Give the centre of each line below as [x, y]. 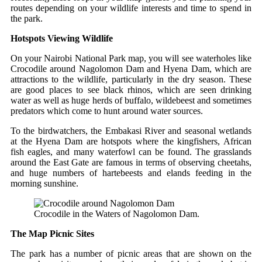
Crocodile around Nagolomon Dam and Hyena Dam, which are [131, 68]
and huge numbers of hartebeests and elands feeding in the [131, 173]
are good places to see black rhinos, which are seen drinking [131, 89]
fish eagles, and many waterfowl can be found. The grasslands [131, 151]
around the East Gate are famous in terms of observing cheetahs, [131, 162]
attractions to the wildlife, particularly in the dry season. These [131, 79]
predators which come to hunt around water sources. [107, 111]
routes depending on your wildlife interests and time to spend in [131, 8]
